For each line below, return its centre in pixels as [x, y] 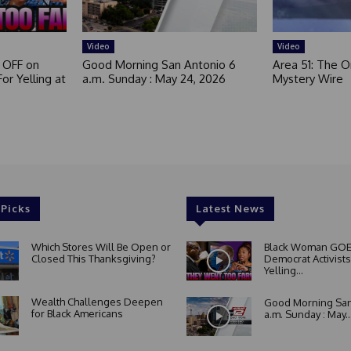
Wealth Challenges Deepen [97, 301]
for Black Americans [77, 313]
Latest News [230, 209]
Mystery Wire [308, 79]
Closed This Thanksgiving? [93, 259]
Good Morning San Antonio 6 [159, 65]
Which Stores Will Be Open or [101, 247]
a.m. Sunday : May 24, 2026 [154, 79]
